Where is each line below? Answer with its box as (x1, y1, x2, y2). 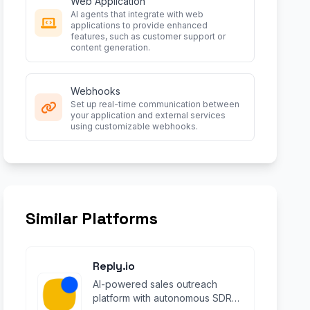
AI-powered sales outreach (93, 278, 218, 290)
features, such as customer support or (71, 31, 226, 42)
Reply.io (93, 259, 135, 273)
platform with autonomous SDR (93, 292, 232, 304)
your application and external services (71, 110, 226, 120)
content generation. (71, 42, 151, 53)
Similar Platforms (26, 208, 158, 229)
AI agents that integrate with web (71, 9, 204, 19)
